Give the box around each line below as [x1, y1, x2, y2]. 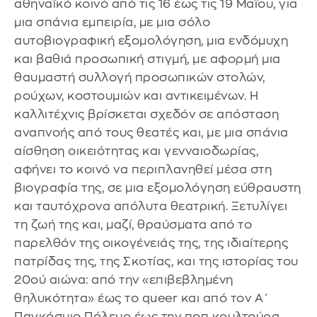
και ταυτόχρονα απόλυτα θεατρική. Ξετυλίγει [14, 200, 287, 212]
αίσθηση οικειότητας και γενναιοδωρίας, [14, 144, 258, 157]
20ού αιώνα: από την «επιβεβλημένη [14, 273, 234, 286]
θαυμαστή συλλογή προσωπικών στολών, [14, 71, 265, 83]
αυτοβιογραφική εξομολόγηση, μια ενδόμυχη [14, 34, 288, 47]
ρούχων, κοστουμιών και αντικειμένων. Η [14, 89, 258, 102]
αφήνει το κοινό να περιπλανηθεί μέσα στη [14, 163, 272, 175]
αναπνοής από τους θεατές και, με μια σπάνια [14, 126, 289, 139]
